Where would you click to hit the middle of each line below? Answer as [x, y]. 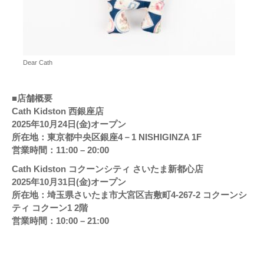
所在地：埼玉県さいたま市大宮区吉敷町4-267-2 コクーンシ [129, 195]
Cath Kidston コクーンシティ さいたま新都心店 [108, 169]
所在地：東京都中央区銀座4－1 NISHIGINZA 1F [107, 137]
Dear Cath [38, 63]
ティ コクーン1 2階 [50, 208]
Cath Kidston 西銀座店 [58, 111]
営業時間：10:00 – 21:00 [60, 221]
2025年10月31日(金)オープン [69, 182]
